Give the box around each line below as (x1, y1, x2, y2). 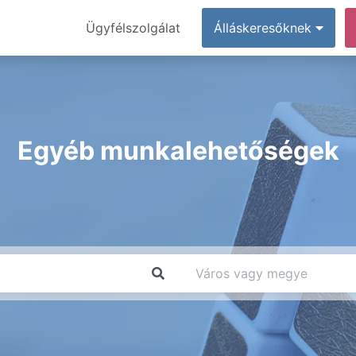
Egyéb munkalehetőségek (17, 135, 339, 166)
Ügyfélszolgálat (86, 20, 180, 36)
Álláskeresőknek (214, 20, 315, 36)
